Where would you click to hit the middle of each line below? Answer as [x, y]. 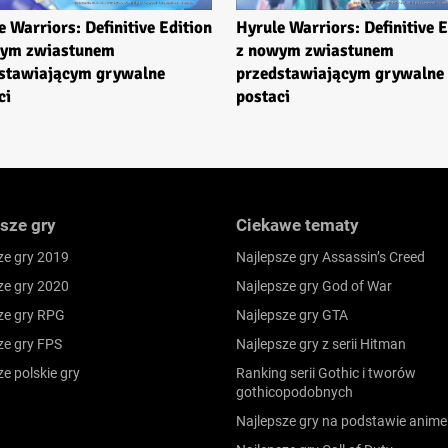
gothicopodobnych [294, 391]
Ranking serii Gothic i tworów [326, 372]
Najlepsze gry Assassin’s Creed [330, 256]
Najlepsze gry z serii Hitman [321, 343]
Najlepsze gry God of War [314, 285]
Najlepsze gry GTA [292, 314]
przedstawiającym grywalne [340, 73]
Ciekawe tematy [297, 224]
